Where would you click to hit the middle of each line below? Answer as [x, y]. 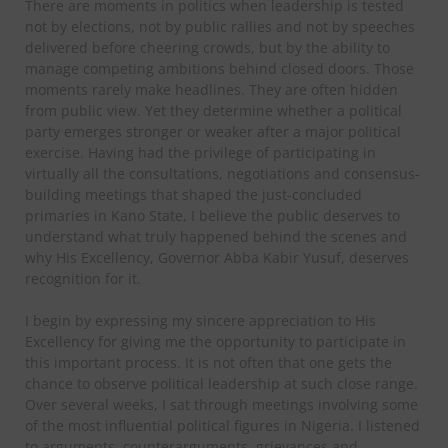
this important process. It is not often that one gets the [208, 362]
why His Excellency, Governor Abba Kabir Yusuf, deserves [217, 257]
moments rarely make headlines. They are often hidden [211, 89]
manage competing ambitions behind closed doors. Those [219, 68]
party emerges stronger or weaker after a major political [213, 131]
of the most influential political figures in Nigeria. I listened [222, 425]
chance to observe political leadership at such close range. [221, 383]
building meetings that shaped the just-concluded [193, 194]
